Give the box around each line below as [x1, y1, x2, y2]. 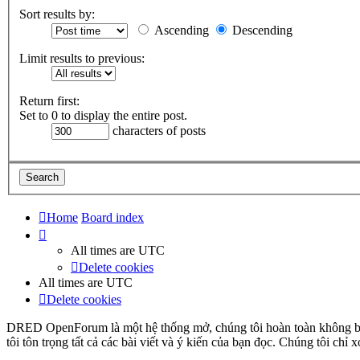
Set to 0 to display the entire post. [19, 108, 187, 123]
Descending [229, 23, 292, 38]
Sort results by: [19, 7, 95, 22]
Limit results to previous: [19, 51, 145, 66]
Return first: [19, 94, 80, 108]
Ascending [151, 23, 209, 38]
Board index [81, 210, 144, 224]
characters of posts [109, 124, 206, 138]
